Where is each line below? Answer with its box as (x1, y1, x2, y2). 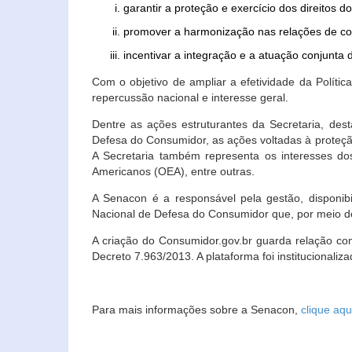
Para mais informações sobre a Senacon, (92, 303, 301, 316)
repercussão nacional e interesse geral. (92, 91, 288, 104)
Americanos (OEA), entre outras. (92, 165, 255, 178)
